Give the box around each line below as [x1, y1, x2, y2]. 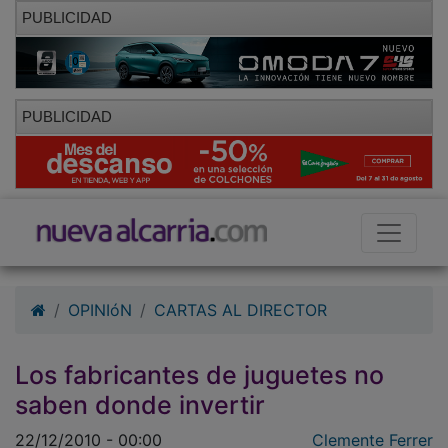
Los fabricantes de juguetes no [15, 332, 384, 363]
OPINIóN [68, 272, 132, 293]
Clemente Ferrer [312, 402, 433, 423]
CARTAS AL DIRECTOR [154, 272, 327, 293]
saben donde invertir [15, 362, 265, 393]
